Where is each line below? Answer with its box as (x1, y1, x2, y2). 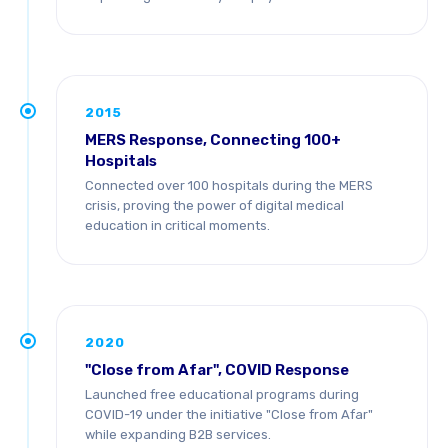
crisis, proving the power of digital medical (85, 198, 344, 213)
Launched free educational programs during (85, 387, 359, 402)
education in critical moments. (85, 218, 270, 233)
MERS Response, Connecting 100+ (85, 131, 341, 149)
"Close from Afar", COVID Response (85, 361, 349, 379)
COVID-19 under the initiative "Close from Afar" (85, 407, 373, 422)
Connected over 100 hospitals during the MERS (85, 178, 373, 193)
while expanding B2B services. (85, 427, 271, 442)
